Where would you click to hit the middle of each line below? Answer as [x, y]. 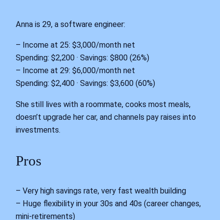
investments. [38, 130]
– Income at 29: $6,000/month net [75, 71]
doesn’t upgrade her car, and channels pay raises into [106, 117]
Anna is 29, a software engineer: [70, 25]
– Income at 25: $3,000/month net [75, 45]
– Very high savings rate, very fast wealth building [101, 191]
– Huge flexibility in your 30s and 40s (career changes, [108, 203]
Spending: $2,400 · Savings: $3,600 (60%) [85, 83]
